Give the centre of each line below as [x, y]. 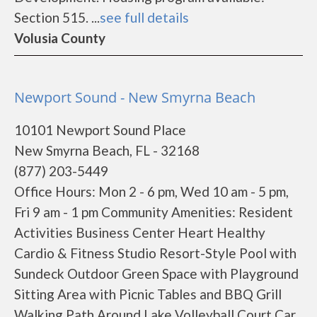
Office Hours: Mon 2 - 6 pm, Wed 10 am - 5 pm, [151, 191]
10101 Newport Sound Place [100, 130]
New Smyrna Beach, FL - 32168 [107, 150]
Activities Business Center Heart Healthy [140, 232]
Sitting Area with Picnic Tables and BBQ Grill [148, 294]
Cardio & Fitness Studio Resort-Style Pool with [155, 253]
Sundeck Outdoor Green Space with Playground [156, 273]
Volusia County [60, 38]
